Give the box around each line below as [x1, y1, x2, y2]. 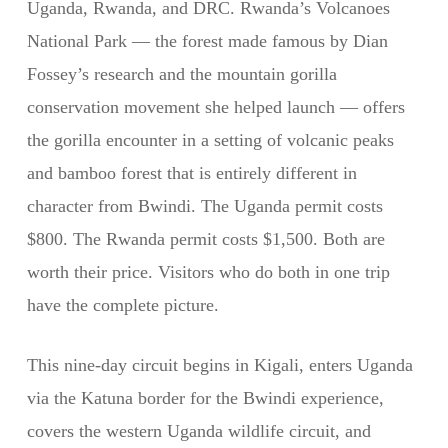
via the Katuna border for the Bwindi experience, [26, 388, 384, 408]
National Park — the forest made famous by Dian [26, 31, 388, 51]
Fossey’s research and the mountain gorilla [26, 64, 337, 84]
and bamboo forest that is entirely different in [26, 163, 357, 183]
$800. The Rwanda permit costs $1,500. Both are [26, 229, 385, 249]
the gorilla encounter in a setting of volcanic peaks [26, 130, 394, 150]
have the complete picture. [26, 295, 219, 315]
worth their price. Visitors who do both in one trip [26, 262, 390, 282]
